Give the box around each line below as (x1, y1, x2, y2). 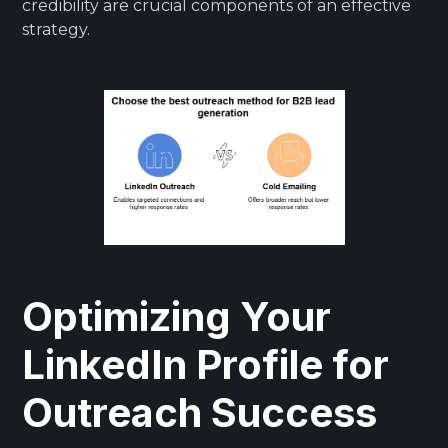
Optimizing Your (22, 291, 332, 341)
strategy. (22, 19, 91, 39)
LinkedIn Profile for (22, 339, 390, 389)
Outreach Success (22, 387, 378, 437)
